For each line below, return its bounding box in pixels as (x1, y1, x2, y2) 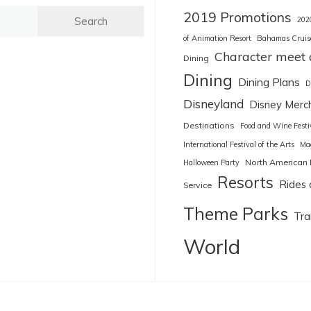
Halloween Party (183, 158, 239, 168)
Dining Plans (238, 75, 300, 90)
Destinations (183, 120, 235, 131)
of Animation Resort (183, 33, 251, 44)
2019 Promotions (183, 8, 292, 26)
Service (183, 180, 212, 191)
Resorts (217, 173, 274, 193)
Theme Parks (183, 203, 288, 225)
